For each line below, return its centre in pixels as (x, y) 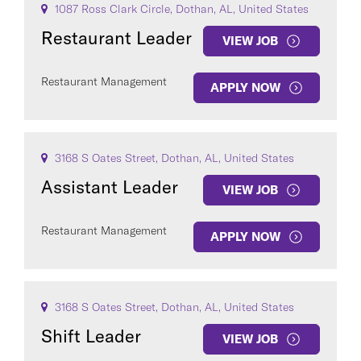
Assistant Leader (110, 187)
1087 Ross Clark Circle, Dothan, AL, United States (180, 9)
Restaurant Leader (116, 38)
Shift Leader (91, 336)
